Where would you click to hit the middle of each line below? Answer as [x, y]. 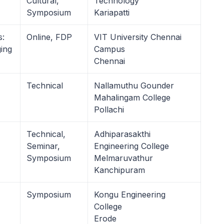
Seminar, [43, 146]
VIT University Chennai [138, 37]
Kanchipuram [119, 170]
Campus [109, 49]
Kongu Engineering [130, 194]
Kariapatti [112, 12]
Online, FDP [49, 37]
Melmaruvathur [123, 158]
